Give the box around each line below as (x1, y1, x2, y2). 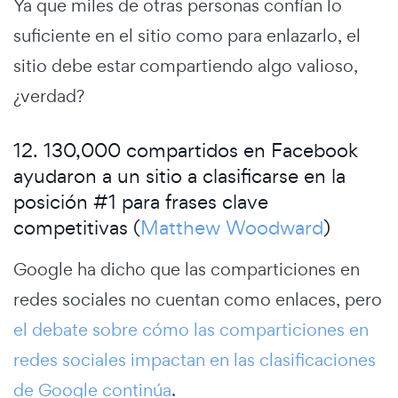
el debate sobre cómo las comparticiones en (13, 318, 369, 342)
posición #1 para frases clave (13, 189, 268, 215)
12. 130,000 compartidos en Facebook (13, 138, 358, 163)
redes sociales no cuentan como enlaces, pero (13, 288, 382, 312)
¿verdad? (13, 84, 84, 108)
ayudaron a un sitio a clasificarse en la (13, 163, 346, 189)
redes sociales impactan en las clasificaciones (13, 348, 376, 372)
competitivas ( (13, 215, 140, 241)
